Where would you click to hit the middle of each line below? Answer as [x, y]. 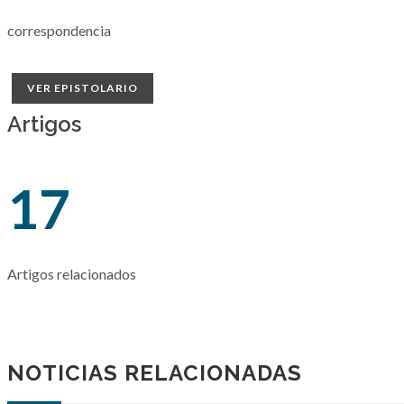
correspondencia [59, 30]
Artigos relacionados [72, 274]
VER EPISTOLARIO [83, 88]
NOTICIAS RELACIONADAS [155, 373]
